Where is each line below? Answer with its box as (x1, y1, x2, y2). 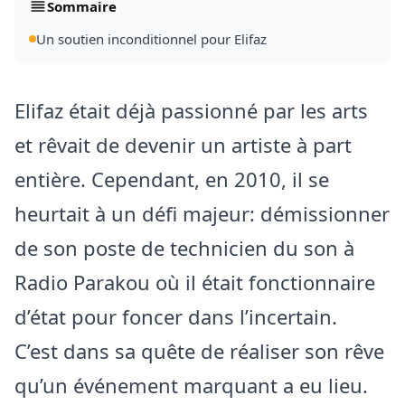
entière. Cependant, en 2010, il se (14, 165, 329, 193)
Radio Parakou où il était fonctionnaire (14, 268, 375, 296)
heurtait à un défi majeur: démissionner (14, 200, 390, 227)
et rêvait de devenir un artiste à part (14, 131, 352, 158)
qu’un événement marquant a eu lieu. (14, 372, 368, 399)
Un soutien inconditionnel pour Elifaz (36, 30, 267, 48)
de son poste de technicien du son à (14, 234, 354, 261)
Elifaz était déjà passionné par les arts (14, 97, 368, 124)
